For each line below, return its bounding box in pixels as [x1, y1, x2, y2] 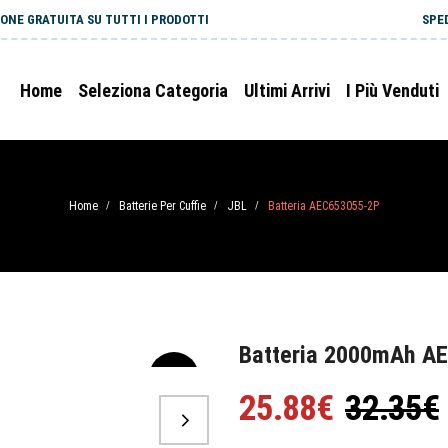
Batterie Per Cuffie [119, 199, 206, 213]
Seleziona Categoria [78, 80, 228, 101]
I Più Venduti [346, 80, 439, 101]
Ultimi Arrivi [244, 80, 330, 101]
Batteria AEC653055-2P [268, 199, 379, 213]
